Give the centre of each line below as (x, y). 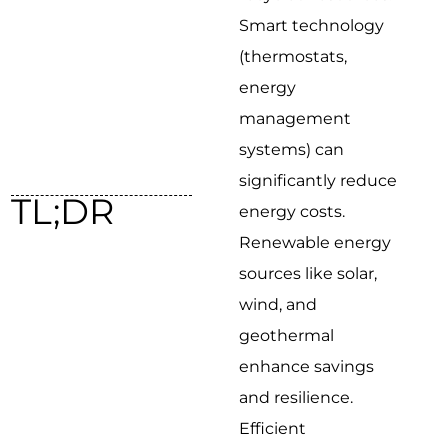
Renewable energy (315, 242)
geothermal (287, 335)
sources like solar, (308, 273)
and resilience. (296, 397)
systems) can (292, 149)
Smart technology (312, 25)
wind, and (278, 304)
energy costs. (292, 211)
